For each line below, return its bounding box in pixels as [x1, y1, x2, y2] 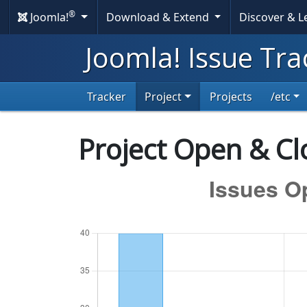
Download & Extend [106, 10, 212, 25]
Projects [209, 89, 252, 104]
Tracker [87, 89, 126, 104]
